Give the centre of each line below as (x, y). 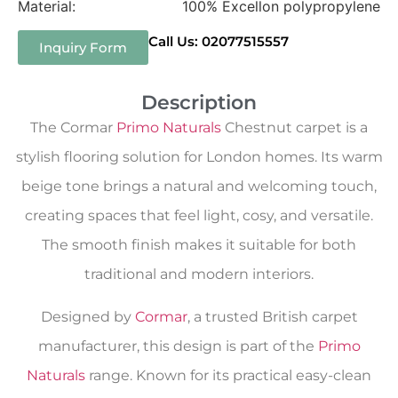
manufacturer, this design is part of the (178, 346)
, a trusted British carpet (272, 316)
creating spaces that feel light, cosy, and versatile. (199, 216)
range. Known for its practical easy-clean (228, 375)
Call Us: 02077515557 (219, 42)
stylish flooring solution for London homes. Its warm (199, 157)
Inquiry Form (83, 48)
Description (199, 103)
